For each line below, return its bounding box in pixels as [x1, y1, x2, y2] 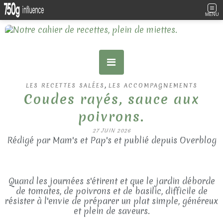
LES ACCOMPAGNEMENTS [108, 82, 198, 90]
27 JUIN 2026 [92, 127, 131, 134]
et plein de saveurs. [73, 205, 150, 217]
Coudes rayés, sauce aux [23, 90, 200, 109]
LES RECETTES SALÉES [25, 82, 105, 90]
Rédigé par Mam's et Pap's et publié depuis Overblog [6, 134, 217, 146]
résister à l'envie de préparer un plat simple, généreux [5, 195, 218, 207]
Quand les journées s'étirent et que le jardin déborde [8, 175, 215, 187]
